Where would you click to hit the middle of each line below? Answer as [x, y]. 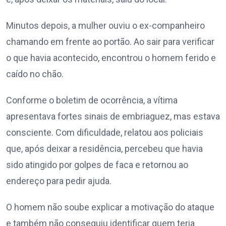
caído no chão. [35, 74]
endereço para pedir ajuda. [59, 181]
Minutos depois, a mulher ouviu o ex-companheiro [105, 26]
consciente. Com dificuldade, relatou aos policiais [105, 133]
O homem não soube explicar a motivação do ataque [110, 207]
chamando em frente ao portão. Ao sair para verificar [110, 42]
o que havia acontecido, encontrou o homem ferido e [111, 58]
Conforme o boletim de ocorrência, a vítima [92, 100]
